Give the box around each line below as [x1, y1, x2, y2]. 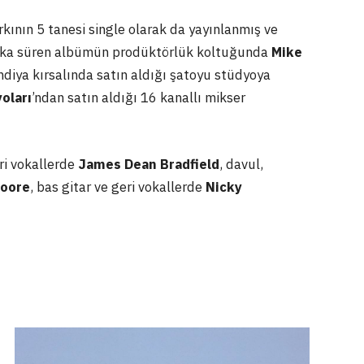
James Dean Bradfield [78, 154, 219, 173]
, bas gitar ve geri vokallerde [30, 177, 206, 196]
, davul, [219, 154, 263, 173]
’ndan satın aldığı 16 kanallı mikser [32, 89, 245, 107]
